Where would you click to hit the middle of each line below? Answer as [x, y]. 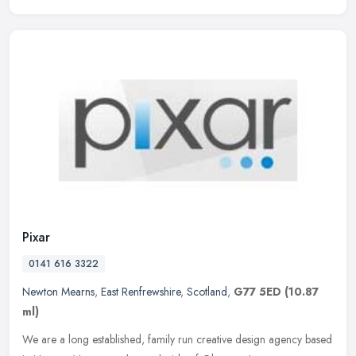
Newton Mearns [58, 291]
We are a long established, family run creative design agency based [177, 339]
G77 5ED [257, 291]
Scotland [207, 291]
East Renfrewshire [141, 291]
